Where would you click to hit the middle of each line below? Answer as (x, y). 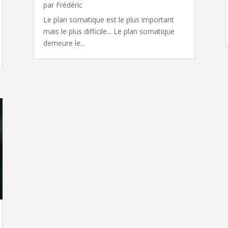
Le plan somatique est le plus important (108, 19)
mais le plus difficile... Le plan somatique (109, 31)
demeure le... (64, 43)
